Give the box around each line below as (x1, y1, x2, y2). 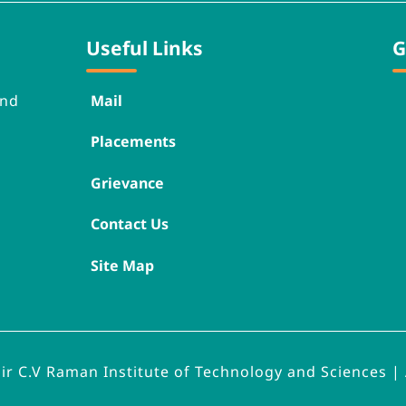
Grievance (91, 172, 165, 193)
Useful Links (86, 34, 204, 61)
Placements (91, 131, 177, 152)
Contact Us (91, 214, 169, 235)
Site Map (91, 255, 155, 275)
